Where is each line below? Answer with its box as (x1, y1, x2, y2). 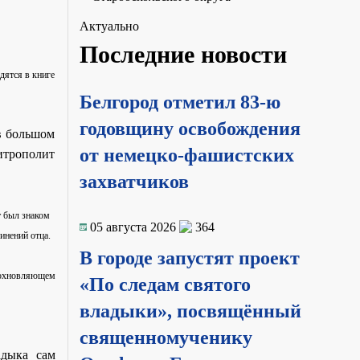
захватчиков (79, 170, 189, 192)
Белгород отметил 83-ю (79, 91, 280, 112)
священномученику (79, 326, 252, 348)
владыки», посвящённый (79, 300, 301, 321)
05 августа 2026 (89, 219, 176, 234)
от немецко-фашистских (79, 144, 294, 166)
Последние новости (79, 40, 287, 67)
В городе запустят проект (79, 247, 300, 268)
